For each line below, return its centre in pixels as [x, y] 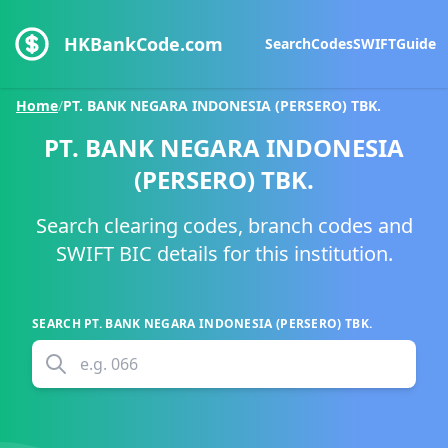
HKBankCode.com [143, 44]
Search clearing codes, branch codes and [224, 225]
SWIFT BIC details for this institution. [224, 253]
